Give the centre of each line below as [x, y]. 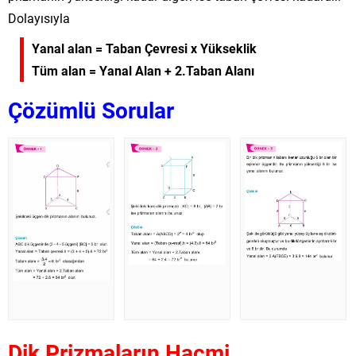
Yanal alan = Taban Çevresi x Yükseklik [144, 48]
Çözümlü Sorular [91, 109]
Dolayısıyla [39, 17]
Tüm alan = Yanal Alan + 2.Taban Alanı [143, 70]
